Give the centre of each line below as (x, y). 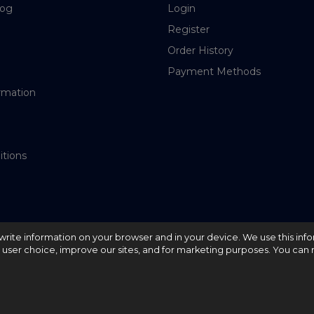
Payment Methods (214, 72)
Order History (200, 51)
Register (189, 30)
